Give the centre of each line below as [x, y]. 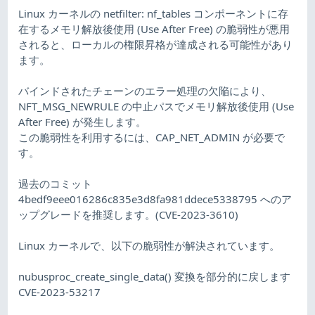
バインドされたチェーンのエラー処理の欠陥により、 [145, 90]
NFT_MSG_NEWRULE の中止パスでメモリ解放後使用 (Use [156, 106]
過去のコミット [56, 183]
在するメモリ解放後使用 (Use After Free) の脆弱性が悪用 [154, 28]
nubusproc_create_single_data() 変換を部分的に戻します [155, 276]
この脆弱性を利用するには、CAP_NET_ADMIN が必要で [152, 137]
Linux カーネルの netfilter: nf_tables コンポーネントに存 [154, 13]
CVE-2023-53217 [60, 291]
